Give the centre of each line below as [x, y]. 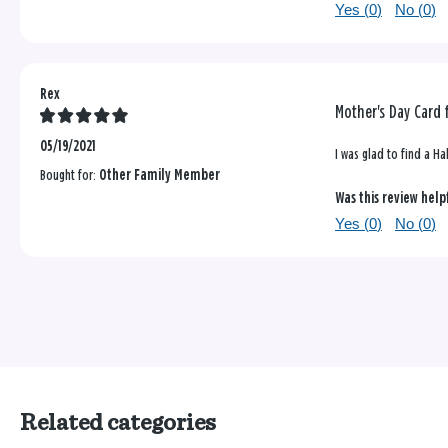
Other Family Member [159, 176]
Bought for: [69, 176]
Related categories [118, 423]
